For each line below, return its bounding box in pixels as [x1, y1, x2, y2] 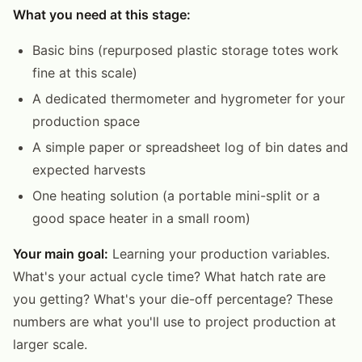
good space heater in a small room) [32, 209, 250, 226]
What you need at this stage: [13, 6, 191, 23]
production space [32, 112, 140, 129]
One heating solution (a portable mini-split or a [32, 187, 320, 204]
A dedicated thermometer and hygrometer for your [32, 90, 345, 107]
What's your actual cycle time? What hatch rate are [13, 267, 326, 284]
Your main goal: [13, 245, 108, 262]
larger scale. [13, 335, 87, 352]
